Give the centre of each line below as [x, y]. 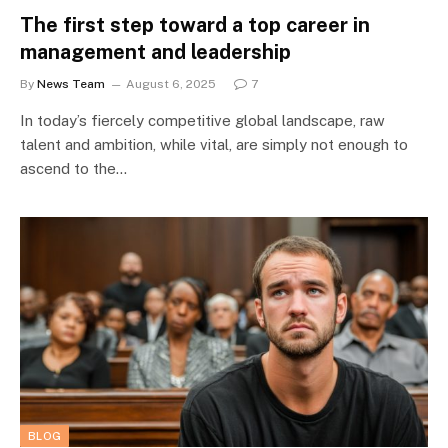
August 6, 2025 [171, 84]
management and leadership [155, 52]
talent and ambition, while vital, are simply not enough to [214, 144]
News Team [71, 84]
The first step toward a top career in [195, 25]
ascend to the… [73, 168]
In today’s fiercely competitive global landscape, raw [202, 120]
